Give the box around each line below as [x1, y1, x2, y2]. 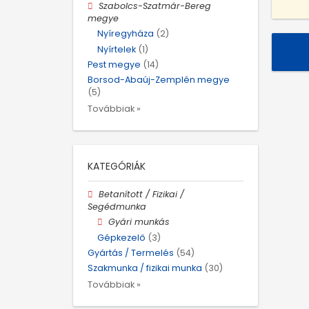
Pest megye [88, 58, 141, 70]
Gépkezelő [97, 231, 146, 243]
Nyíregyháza [97, 28, 154, 40]
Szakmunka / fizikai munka [88, 261, 202, 274]
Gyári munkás [108, 216, 170, 228]
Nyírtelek [97, 43, 136, 55]
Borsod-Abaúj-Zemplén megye [88, 74, 230, 86]
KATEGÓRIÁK [88, 159, 146, 174]
